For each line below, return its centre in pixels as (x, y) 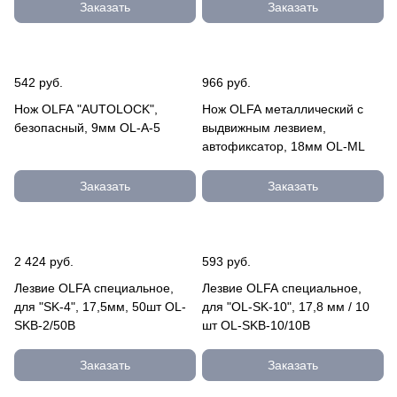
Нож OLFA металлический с (283, 109)
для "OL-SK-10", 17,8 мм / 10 (286, 307)
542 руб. (39, 82)
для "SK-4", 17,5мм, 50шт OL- (100, 307)
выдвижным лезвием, (264, 128)
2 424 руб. (44, 261)
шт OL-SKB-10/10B (256, 325)
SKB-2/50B (45, 325)
